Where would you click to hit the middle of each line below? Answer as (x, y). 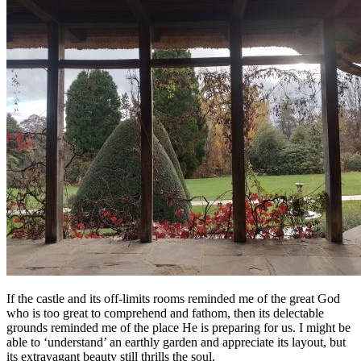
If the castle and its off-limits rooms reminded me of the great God (173, 298)
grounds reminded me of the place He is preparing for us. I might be (178, 327)
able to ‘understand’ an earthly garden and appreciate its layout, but (176, 342)
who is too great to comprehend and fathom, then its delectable (165, 313)
